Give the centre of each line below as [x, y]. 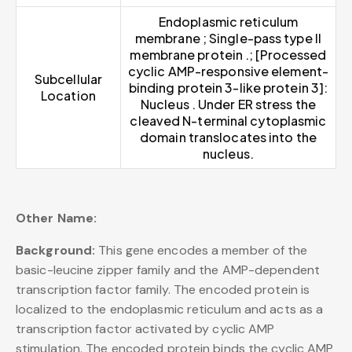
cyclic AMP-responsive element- [228, 71]
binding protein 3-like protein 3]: [228, 88]
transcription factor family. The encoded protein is [163, 290]
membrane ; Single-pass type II [228, 38]
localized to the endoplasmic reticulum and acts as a [170, 310]
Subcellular [68, 79]
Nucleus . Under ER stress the [228, 104]
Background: [56, 251]
